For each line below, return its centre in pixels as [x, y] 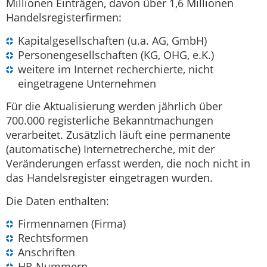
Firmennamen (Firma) [72, 223]
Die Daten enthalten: [58, 201]
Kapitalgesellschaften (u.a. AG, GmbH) [112, 40]
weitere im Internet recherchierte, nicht [116, 69]
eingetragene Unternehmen [87, 83]
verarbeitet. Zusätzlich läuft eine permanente [118, 135]
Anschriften [46, 252]
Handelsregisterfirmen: [64, 18]
